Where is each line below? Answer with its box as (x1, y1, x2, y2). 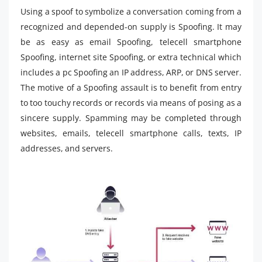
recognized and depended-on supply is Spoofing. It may (20, 20, 242, 32)
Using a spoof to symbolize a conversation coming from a (20, 5, 242, 17)
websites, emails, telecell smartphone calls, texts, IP (20, 127, 242, 139)
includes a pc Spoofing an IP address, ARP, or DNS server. (20, 66, 242, 78)
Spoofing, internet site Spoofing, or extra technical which (20, 51, 242, 63)
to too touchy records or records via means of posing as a (20, 96, 242, 108)
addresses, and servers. (20, 142, 113, 154)
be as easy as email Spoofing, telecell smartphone (20, 36, 242, 47)
